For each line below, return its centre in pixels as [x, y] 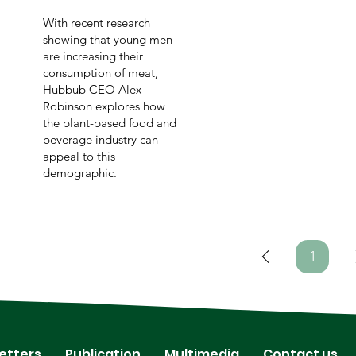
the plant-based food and [109, 123]
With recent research [96, 23]
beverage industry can [100, 140]
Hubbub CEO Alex [92, 90]
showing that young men [107, 40]
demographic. [79, 173]
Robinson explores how [104, 106]
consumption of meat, [100, 73]
